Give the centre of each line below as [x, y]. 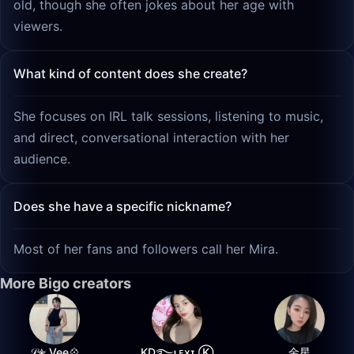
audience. [42, 159]
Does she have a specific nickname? [122, 206]
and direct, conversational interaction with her [151, 137]
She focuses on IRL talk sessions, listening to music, [168, 116]
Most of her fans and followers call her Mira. [146, 249]
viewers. [38, 26]
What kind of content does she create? [130, 73]
